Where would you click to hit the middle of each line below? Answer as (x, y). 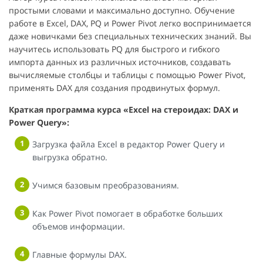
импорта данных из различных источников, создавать (120, 62)
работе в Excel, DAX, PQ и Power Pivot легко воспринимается (130, 23)
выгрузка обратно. (70, 157)
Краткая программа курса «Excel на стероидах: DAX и (124, 109)
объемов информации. (79, 226)
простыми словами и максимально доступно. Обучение (122, 10)
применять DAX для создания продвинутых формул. (114, 87)
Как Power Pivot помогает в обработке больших (127, 213)
